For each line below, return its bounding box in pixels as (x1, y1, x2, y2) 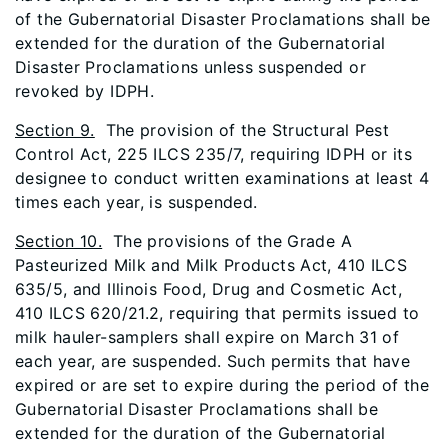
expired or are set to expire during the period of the (15, 375, 430, 395)
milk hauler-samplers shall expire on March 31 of (15, 327, 400, 347)
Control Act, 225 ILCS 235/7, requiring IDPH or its (15, 144, 413, 164)
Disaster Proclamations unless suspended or (15, 57, 366, 77)
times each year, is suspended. (15, 192, 258, 212)
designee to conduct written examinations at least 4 (15, 168, 430, 188)
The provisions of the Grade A (102, 231, 352, 251)
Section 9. (15, 120, 95, 140)
